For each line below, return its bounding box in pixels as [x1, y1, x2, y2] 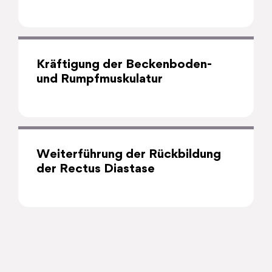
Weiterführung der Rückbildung [36, 148, 221, 161]
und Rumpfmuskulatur [36, 73, 163, 86]
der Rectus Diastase [36, 163, 155, 175]
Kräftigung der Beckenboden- [36, 58, 212, 71]
